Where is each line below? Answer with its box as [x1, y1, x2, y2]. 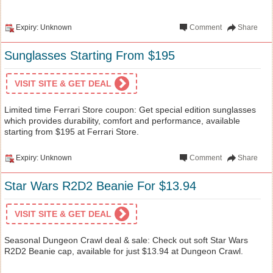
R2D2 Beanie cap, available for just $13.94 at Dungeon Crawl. [4, 246, 243, 256]
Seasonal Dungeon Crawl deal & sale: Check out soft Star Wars [4, 235, 248, 245]
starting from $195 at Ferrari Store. [4, 126, 139, 136]
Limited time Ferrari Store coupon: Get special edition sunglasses [4, 104, 256, 115]
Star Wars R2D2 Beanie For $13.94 [4, 179, 196, 193]
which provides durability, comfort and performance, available [4, 115, 240, 126]
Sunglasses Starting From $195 [4, 48, 175, 62]
